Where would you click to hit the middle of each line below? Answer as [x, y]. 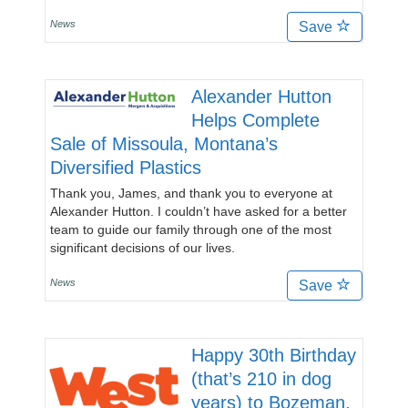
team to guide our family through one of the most [191, 229]
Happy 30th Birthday [274, 355]
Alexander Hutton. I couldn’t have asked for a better [199, 211]
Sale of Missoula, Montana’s [164, 144]
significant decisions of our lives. [143, 248]
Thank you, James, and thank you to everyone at [191, 193]
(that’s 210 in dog [261, 379]
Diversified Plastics [126, 168]
